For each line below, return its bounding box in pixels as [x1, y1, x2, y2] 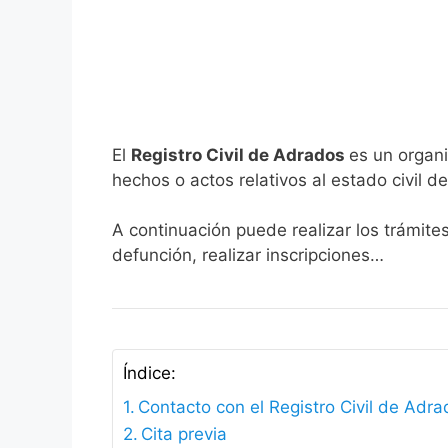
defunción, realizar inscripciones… [112, 245, 384, 266]
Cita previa [141, 424, 228, 445]
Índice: [123, 363, 176, 384]
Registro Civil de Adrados [131, 144, 349, 165]
